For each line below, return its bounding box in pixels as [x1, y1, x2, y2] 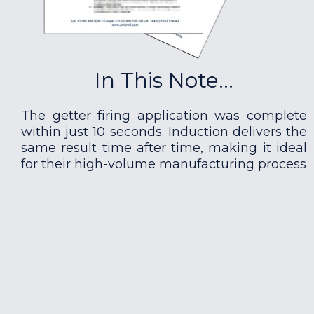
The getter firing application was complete [21, 108, 307, 123]
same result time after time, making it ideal [21, 140, 307, 156]
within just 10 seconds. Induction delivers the [21, 124, 307, 139]
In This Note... [95, 67, 233, 93]
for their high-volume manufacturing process [21, 156, 306, 172]
